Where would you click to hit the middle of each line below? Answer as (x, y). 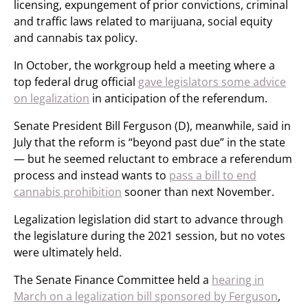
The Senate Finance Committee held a (113, 280)
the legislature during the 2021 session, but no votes (150, 236)
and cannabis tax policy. (76, 38)
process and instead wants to (91, 175)
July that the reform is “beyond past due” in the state (150, 142)
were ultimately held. (68, 252)
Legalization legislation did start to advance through (148, 219)
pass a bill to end (213, 175)
